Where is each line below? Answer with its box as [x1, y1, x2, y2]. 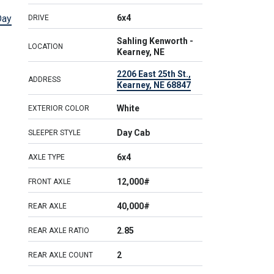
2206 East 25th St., [117, 69, 191, 79]
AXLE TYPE [28, 153, 65, 161]
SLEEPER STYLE [28, 128, 81, 137]
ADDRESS [28, 75, 61, 84]
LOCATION [28, 42, 63, 51]
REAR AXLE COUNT [28, 251, 93, 259]
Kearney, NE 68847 [117, 80, 191, 90]
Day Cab [117, 128, 150, 138]
